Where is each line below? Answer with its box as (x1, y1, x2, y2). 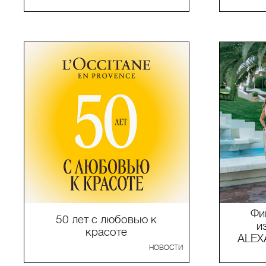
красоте (85, 226, 128, 238)
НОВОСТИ (148, 243, 183, 252)
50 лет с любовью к (56, 213, 157, 226)
